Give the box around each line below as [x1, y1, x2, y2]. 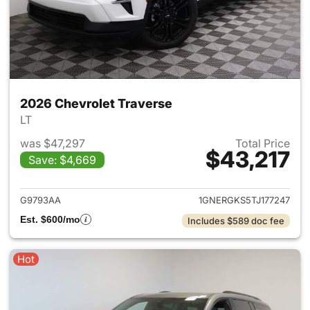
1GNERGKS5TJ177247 [199, 194, 290, 206]
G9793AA [20, 194, 61, 206]
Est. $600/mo [20, 213, 80, 225]
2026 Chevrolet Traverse [20, 95, 172, 111]
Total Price [235, 136, 290, 150]
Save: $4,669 [28, 152, 96, 167]
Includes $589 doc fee [188, 215, 284, 226]
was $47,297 [20, 136, 85, 150]
